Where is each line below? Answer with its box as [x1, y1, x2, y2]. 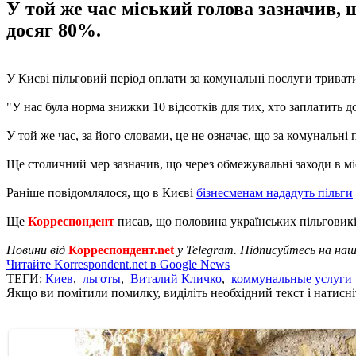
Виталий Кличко [130, 271, 222, 285]
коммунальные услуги [231, 271, 352, 285]
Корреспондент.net [68, 242, 174, 257]
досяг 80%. [6, 19, 101, 41]
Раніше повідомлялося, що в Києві [6, 185, 196, 199]
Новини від [6, 242, 68, 257]
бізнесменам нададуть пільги [196, 185, 353, 199]
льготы [83, 271, 121, 285]
